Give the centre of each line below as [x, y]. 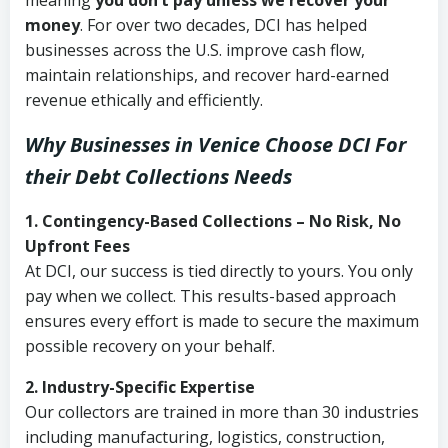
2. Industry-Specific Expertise [140, 387]
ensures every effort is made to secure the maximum [222, 321]
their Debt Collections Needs [158, 176]
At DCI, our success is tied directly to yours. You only [219, 271]
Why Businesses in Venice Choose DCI [197, 144]
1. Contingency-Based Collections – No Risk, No [213, 221]
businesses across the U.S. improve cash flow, [195, 50]
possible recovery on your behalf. [150, 346]
